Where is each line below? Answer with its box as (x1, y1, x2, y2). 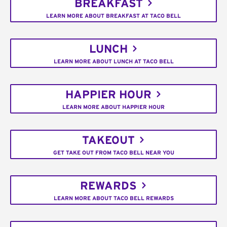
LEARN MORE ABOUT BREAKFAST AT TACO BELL (46, 13, 181, 19)
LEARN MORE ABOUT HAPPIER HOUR (62, 104, 165, 110)
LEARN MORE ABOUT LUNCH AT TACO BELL (53, 58, 174, 64)
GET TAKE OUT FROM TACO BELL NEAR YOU (53, 149, 174, 156)
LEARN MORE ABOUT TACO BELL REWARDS (53, 195, 174, 201)
